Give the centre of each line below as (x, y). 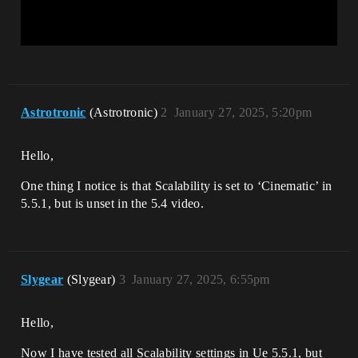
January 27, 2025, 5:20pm (243, 112)
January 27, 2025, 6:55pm (201, 279)
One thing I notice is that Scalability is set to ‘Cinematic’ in (177, 185)
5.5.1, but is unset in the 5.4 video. (112, 203)
